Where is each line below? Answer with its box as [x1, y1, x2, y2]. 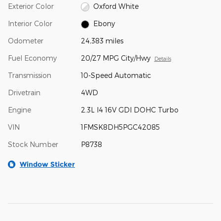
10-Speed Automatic [80, 71, 151, 79]
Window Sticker [20, 160, 75, 169]
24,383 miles [80, 37, 123, 45]
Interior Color [8, 19, 52, 28]
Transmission [8, 71, 51, 79]
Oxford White [93, 1, 139, 10]
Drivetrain [8, 88, 40, 97]
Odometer [8, 37, 43, 45]
